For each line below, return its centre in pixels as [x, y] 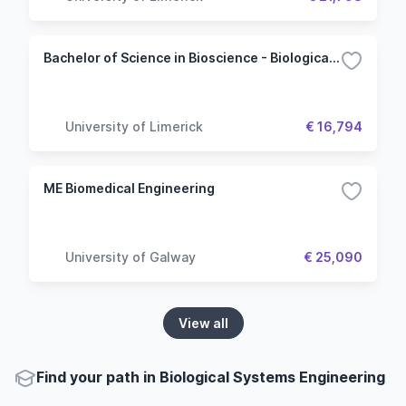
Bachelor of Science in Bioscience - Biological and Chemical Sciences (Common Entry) [334, 58]
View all [203, 323]
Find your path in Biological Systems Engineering [211, 377]
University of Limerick [134, 126]
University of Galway [130, 256]
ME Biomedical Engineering [129, 188]
